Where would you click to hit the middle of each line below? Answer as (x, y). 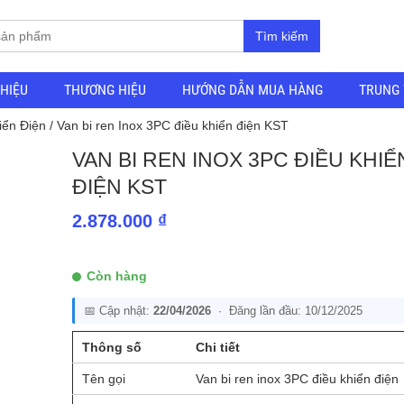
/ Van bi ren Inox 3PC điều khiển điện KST (167, 125)
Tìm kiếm (281, 36)
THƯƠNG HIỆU (105, 89)
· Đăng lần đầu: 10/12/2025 (286, 311)
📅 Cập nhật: (118, 311)
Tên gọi (103, 379)
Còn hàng (116, 276)
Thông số (111, 347)
